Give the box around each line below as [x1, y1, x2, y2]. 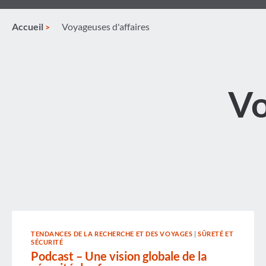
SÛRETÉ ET [198, 230, 234, 237]
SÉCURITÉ [31, 238, 64, 246]
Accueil [12, 21, 43, 32]
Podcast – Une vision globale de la [31, 248, 207, 263]
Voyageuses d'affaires [62, 21, 150, 32]
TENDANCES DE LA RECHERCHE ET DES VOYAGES [31, 230, 193, 237]
